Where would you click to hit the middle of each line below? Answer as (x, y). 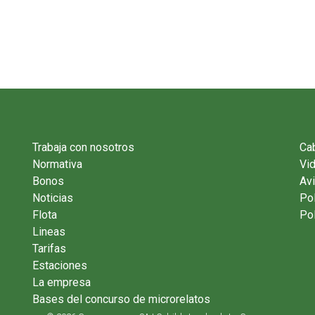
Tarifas (49, 249)
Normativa (57, 164)
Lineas (49, 232)
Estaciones (60, 265)
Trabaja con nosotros (83, 147)
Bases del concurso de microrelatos (121, 299)
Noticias (53, 198)
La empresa (62, 282)
